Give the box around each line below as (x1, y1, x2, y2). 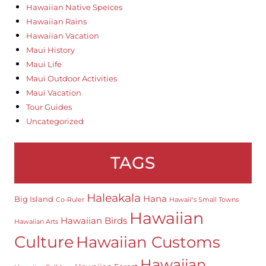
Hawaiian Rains (26, 17, 87, 27)
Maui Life (26, 59, 62, 69)
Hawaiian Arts (14, 218, 58, 226)
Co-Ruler (55, 196, 84, 204)
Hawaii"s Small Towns (169, 196, 239, 204)
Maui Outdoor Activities (26, 74, 117, 84)
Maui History (26, 45, 75, 55)
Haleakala (86, 191, 141, 205)
